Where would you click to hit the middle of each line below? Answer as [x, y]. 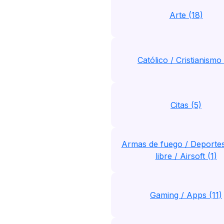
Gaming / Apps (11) [186, 195]
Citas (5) [186, 105]
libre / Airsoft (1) [186, 156]
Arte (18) [186, 15]
